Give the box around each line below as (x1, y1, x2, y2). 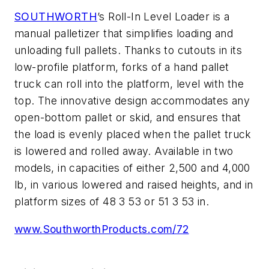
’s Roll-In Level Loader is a (97, 10, 230, 23)
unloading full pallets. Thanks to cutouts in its (14, 44, 243, 57)
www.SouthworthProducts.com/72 (14, 222, 189, 235)
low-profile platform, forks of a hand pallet (14, 61, 229, 74)
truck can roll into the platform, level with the (14, 77, 244, 91)
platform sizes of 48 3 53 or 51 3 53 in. (14, 195, 209, 208)
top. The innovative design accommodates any (14, 94, 250, 107)
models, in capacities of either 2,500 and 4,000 (14, 162, 250, 175)
